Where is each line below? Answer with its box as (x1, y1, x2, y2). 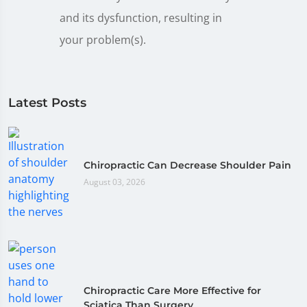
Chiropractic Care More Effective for (84, 284, 261, 297)
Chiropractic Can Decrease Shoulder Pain (84, 158, 291, 171)
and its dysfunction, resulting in (59, 10, 222, 25)
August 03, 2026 (84, 175, 145, 188)
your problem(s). (59, 32, 146, 47)
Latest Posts (8, 95, 86, 110)
